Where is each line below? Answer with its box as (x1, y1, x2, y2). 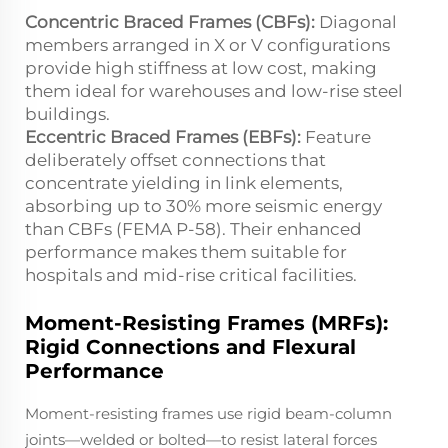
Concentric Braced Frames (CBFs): (25, 11, 315, 32)
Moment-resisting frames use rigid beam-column (25, 403, 392, 423)
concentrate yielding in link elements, (25, 172, 343, 193)
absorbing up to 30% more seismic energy (25, 195, 382, 216)
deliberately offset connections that (25, 149, 326, 170)
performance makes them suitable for (25, 241, 347, 262)
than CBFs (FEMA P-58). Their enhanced (25, 218, 362, 239)
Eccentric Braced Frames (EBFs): (25, 126, 301, 147)
